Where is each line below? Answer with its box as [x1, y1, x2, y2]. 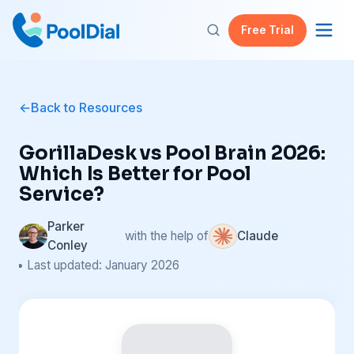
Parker [47, 219, 85, 234]
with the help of [125, 228, 209, 243]
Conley [47, 238, 88, 253]
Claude [237, 228, 278, 243]
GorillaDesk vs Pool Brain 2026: [19, 141, 326, 165]
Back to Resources [31, 100, 142, 115]
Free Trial [241, 23, 294, 36]
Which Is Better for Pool [19, 162, 252, 186]
